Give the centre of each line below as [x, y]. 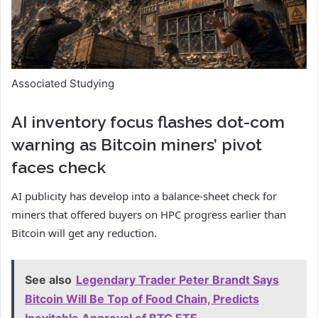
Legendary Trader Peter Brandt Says [177, 280]
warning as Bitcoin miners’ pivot [137, 144]
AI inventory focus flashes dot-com [148, 121]
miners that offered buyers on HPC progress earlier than [149, 215]
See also [48, 280]
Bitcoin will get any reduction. [84, 233]
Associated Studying [63, 83]
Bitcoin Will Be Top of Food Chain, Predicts [142, 299]
